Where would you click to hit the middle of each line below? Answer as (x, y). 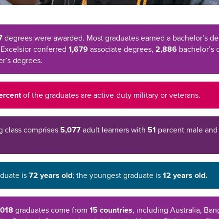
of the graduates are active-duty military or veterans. (111, 95)
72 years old (51, 175)
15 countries (111, 210)
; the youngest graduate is (118, 175)
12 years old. (185, 175)
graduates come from (51, 209)
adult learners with (113, 129)
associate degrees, (122, 49)
